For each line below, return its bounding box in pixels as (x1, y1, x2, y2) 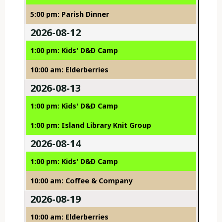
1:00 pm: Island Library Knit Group (30, 120, 151, 130)
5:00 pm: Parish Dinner (30, 9, 109, 19)
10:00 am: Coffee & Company (30, 176, 132, 186)
